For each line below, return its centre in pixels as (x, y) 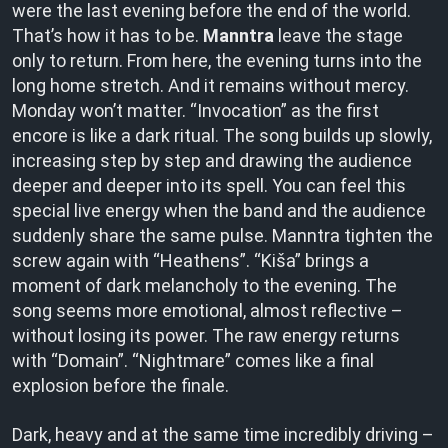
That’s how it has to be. (107, 35)
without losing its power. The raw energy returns (206, 335)
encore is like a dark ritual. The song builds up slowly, (222, 135)
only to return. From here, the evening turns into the (217, 60)
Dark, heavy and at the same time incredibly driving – (223, 434)
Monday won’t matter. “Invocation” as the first (195, 110)
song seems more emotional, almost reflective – (207, 310)
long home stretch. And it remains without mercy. (210, 85)
